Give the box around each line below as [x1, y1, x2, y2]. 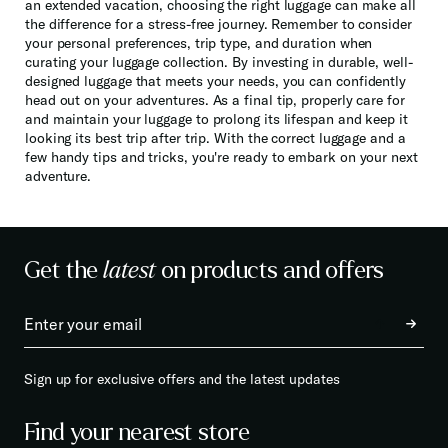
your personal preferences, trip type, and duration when [25, 34, 373, 53]
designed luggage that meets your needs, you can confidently [25, 72, 407, 91]
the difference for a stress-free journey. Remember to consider [25, 15, 412, 34]
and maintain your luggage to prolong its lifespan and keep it [25, 110, 408, 129]
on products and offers [155, 258, 384, 284]
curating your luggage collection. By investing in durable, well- [25, 53, 413, 72]
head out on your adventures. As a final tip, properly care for [25, 91, 405, 110]
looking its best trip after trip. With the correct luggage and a [25, 129, 406, 148]
